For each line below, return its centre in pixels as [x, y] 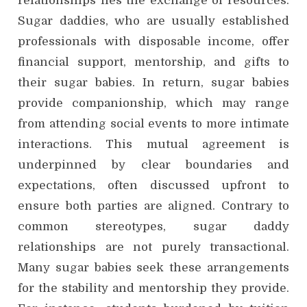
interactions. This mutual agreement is [153, 144]
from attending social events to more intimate [153, 124]
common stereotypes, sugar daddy [153, 226]
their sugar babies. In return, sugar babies [153, 83]
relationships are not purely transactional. [153, 247]
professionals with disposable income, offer [153, 41]
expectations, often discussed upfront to [153, 185]
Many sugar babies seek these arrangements [153, 268]
